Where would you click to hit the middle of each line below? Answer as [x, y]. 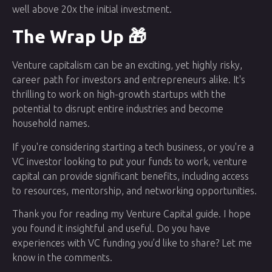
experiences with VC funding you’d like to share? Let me [132, 243]
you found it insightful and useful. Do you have [111, 229]
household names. [51, 124]
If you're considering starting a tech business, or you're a [133, 147]
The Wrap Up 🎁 [79, 37]
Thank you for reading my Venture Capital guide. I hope [131, 214]
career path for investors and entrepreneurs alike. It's [129, 80]
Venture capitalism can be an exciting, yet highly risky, [127, 65]
